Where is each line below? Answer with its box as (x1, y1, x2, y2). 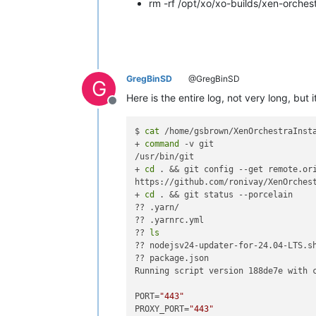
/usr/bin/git (135, 152, 195, 162)
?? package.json (135, 253, 209, 263)
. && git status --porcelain (154, 190, 293, 200)
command (145, 139, 180, 149)
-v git (179, 139, 214, 149)
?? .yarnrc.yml (135, 215, 205, 225)
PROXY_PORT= (135, 304, 190, 314)
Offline (111, 100, 147, 115)
